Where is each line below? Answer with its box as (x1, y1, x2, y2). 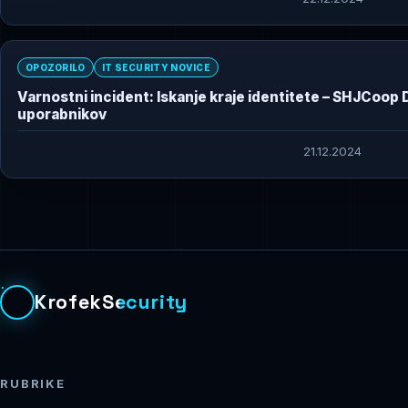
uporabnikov (17, 106, 107, 124)
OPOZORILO (25, 62, 86, 74)
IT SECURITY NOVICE (101, 62, 211, 74)
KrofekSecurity (35, 290, 189, 315)
